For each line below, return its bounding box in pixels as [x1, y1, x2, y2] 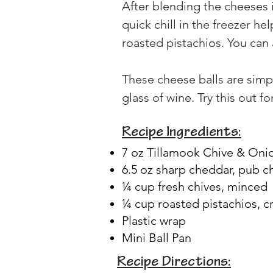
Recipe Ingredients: [122, 125, 241, 141]
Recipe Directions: [117, 255, 231, 271]
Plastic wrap [122, 213, 186, 228]
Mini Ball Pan [122, 230, 191, 245]
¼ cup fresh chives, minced [122, 179, 268, 194]
